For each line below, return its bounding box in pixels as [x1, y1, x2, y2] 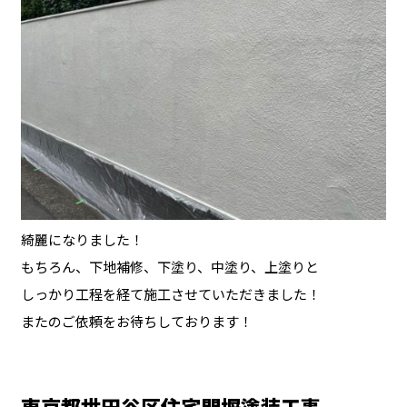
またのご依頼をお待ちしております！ [20, 311, 253, 331]
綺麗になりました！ [20, 229, 144, 249]
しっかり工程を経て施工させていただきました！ [20, 283, 321, 303]
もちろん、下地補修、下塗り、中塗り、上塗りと [20, 256, 319, 276]
